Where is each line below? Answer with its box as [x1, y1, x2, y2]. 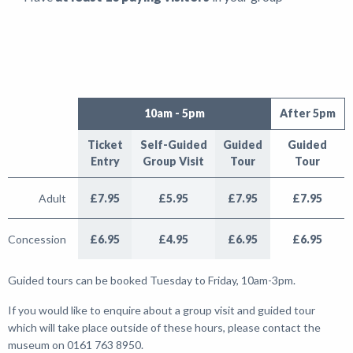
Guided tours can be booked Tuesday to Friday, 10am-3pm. [8, 273, 295, 287]
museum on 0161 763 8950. [8, 337, 143, 351]
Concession [8, 232, 66, 246]
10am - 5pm [144, 106, 205, 120]
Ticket [87, 137, 123, 151]
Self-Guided [139, 137, 207, 151]
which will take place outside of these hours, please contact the [8, 320, 321, 334]
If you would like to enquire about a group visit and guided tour [8, 303, 315, 317]
